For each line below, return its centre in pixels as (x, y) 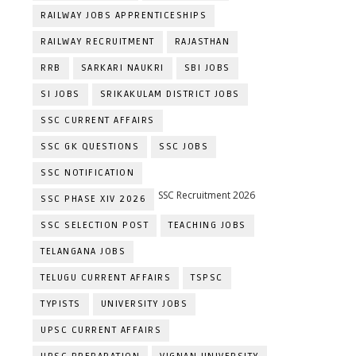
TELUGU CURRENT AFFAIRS (106, 278)
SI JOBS (60, 94)
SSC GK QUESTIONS (90, 147)
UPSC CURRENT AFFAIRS (101, 330)
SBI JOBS (207, 68)
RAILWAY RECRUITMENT (98, 42)
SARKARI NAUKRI (122, 68)
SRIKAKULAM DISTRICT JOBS (170, 94)
